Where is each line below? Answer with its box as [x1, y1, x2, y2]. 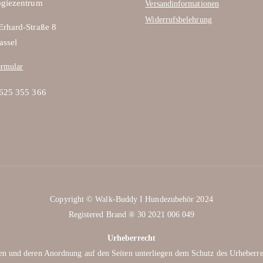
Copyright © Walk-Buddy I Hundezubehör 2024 [50, 194, 213, 204]
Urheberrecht [107, 233, 156, 242]
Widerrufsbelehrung [145, 15, 212, 24]
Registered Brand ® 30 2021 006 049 [68, 210, 195, 219]
